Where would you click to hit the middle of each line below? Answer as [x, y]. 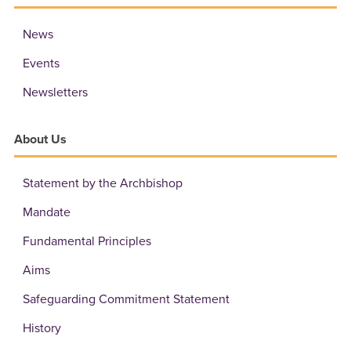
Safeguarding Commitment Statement [127, 299]
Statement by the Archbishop [103, 183]
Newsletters [56, 92]
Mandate [47, 212]
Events [42, 63]
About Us [41, 139]
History [42, 328]
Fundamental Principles [87, 241]
